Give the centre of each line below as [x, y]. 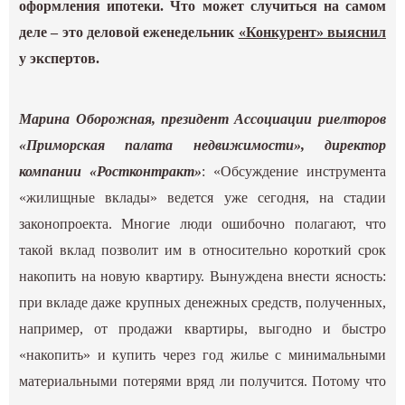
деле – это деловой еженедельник [129, 33]
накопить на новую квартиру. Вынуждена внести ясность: [202, 277]
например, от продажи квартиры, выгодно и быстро [202, 329]
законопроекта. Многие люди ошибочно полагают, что [202, 224]
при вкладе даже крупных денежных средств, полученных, [202, 303]
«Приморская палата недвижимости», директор [202, 146]
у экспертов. [60, 59]
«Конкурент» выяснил [312, 33]
